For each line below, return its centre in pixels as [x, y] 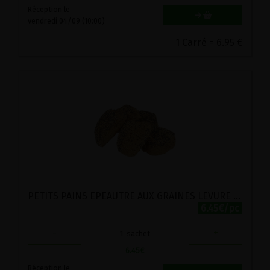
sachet [138, 233]
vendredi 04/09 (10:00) [66, 21]
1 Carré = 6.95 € [209, 43]
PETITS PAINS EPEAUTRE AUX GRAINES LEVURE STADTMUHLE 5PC [237, 196]
